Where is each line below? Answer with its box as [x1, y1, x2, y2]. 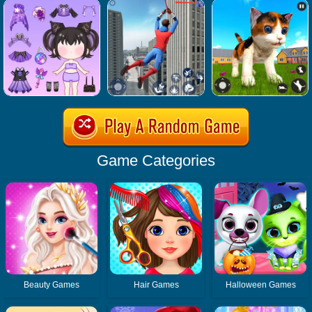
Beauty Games [24, 279, 80, 290]
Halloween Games [225, 279, 296, 290]
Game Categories [97, 151, 215, 169]
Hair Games [133, 279, 179, 290]
